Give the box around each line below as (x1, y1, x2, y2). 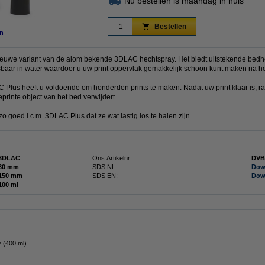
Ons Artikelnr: (92, 154, 132, 161)
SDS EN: (92, 172, 118, 179)
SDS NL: (92, 163, 117, 170)
